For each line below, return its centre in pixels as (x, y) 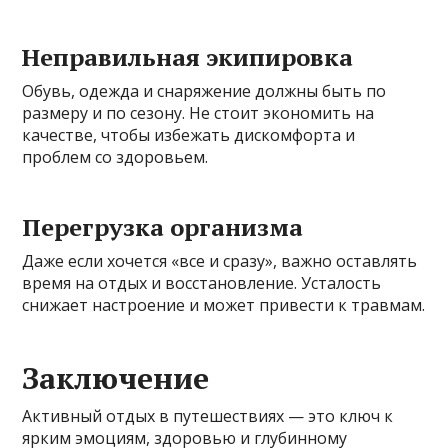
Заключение (116, 378)
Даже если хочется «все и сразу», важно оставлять (220, 261)
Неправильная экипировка (188, 57)
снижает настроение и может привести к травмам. (224, 305)
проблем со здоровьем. (115, 157)
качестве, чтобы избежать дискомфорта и (189, 135)
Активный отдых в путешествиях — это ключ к (208, 416)
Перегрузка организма (163, 227)
